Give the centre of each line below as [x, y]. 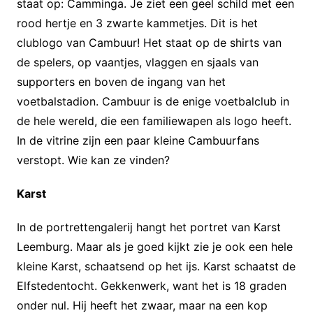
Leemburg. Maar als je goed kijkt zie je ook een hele [154, 246]
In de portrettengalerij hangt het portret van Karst [148, 227]
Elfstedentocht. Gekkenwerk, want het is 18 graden [151, 285]
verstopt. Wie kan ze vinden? [93, 160]
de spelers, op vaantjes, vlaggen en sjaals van [137, 62]
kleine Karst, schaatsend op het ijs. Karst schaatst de [156, 266]
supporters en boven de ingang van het [121, 81]
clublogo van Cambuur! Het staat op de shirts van [149, 42]
